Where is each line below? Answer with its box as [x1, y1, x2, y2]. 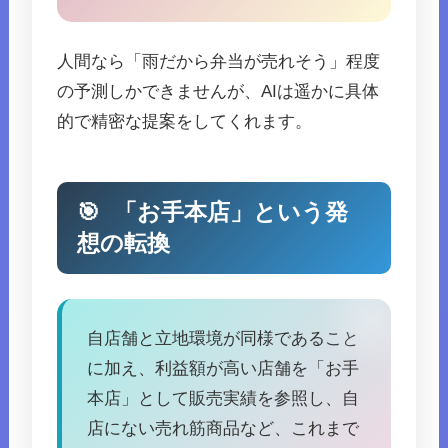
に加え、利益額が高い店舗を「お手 [87, 359, 360, 379]
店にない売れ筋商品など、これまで [87, 419, 360, 439]
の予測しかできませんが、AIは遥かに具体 [57, 82, 380, 102]
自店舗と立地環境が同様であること [87, 329, 360, 349]
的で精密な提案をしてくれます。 [57, 112, 313, 132]
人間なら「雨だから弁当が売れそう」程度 [57, 52, 381, 72]
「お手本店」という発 [108, 200, 349, 226]
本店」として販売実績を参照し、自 [87, 389, 360, 409]
